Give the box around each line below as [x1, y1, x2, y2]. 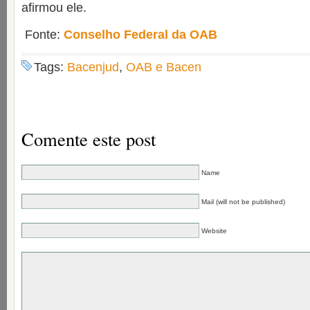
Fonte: [21, 28, 64, 42]
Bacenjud [67, 60, 119, 74]
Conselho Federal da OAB [64, 28, 221, 42]
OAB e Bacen [126, 60, 201, 74]
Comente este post [21, 127, 156, 151]
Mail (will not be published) [201, 198, 285, 206]
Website [201, 227, 227, 235]
